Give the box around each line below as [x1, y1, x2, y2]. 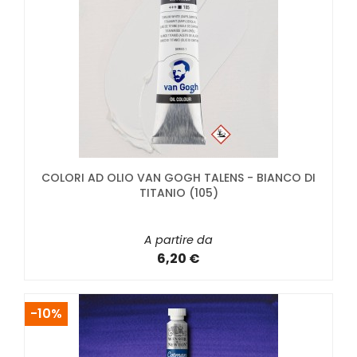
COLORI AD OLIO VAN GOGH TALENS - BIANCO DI [41, 169, 316, 186]
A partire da [144, 231, 213, 248]
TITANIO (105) [139, 184, 218, 201]
